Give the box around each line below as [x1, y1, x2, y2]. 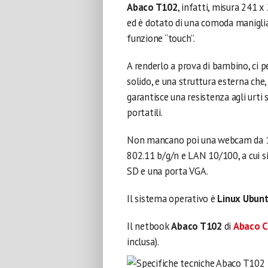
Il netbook [127, 220, 172, 233]
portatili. [127, 106, 163, 119]
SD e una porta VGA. [127, 165, 208, 178]
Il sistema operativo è [127, 192, 218, 205]
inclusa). [127, 235, 159, 248]
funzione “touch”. [127, 32, 195, 45]
